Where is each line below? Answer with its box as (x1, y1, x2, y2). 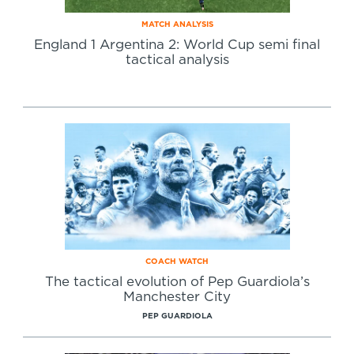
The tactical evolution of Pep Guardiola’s (44, 275, 310, 288)
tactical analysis (125, 53, 229, 66)
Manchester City (123, 290, 231, 303)
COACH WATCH (145, 258, 209, 265)
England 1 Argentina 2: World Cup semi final (34, 38, 320, 51)
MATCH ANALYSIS (141, 21, 213, 28)
